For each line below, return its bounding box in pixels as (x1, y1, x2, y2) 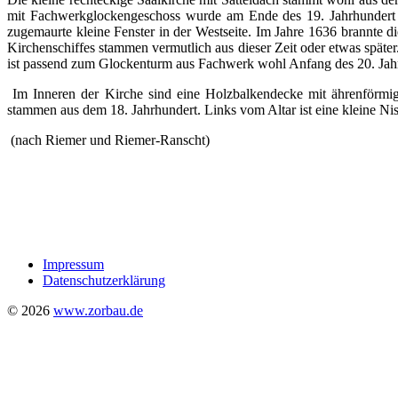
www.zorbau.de (53, 302, 143, 318)
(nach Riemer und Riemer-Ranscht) (7, 131, 210, 147)
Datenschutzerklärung (43, 272, 165, 288)
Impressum (43, 256, 104, 272)
